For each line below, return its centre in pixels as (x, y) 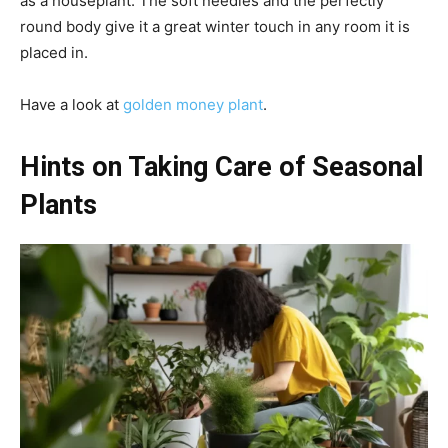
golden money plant (193, 105)
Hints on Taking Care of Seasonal (221, 167)
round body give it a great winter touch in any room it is (215, 27)
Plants (62, 205)
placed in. (56, 53)
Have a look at (71, 105)
